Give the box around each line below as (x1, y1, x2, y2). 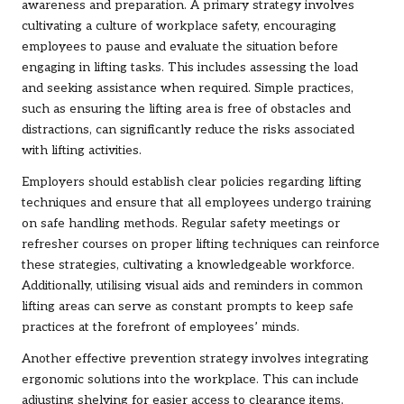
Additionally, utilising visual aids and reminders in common (22, 279, 363, 294)
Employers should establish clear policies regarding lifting (22, 175, 362, 190)
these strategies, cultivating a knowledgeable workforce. (22, 258, 354, 273)
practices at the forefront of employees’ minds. (22, 320, 299, 335)
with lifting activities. (22, 143, 142, 159)
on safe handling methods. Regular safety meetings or (22, 216, 340, 232)
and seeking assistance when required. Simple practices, (22, 81, 353, 96)
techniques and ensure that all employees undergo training (22, 196, 372, 211)
